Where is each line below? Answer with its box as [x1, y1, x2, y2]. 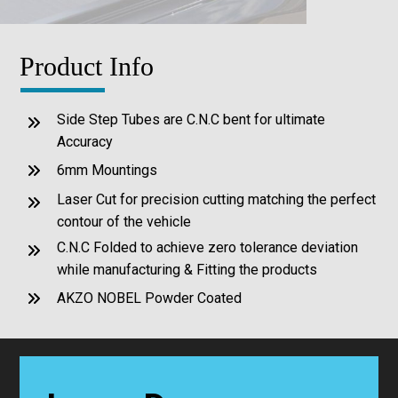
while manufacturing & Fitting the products [57, 261, 318, 279]
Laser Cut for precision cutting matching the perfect [57, 191, 377, 209]
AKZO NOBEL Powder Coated [57, 290, 243, 307]
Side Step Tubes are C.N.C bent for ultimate [57, 111, 326, 129]
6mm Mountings [57, 162, 158, 179]
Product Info [20, 52, 162, 82]
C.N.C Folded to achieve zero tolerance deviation [57, 239, 359, 257]
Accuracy [57, 133, 114, 151]
